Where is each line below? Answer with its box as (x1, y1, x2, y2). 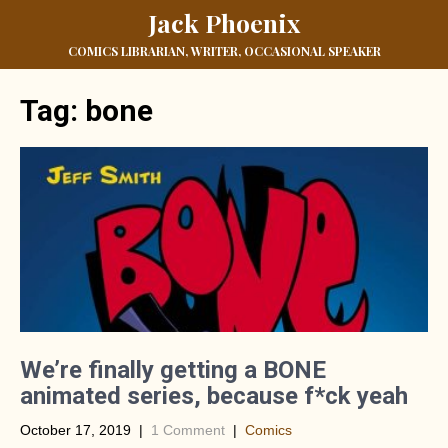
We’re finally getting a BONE (20, 356, 326, 384)
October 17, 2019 (20, 422, 131, 438)
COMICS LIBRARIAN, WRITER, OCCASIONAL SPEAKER (67, 43, 381, 59)
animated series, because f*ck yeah (20, 382, 408, 410)
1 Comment (151, 422, 225, 438)
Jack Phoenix (148, 6, 300, 39)
